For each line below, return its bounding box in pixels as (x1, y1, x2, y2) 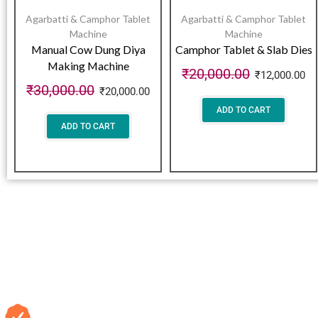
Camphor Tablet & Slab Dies (175, 42, 312, 56)
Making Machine (47, 58, 129, 72)
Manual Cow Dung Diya (31, 42, 146, 56)
